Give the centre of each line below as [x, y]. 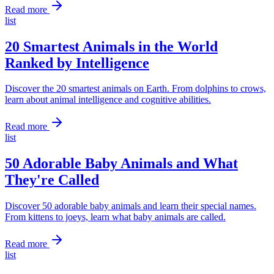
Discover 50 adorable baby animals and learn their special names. [131, 206]
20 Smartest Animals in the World [111, 46]
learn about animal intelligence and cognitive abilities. [108, 100]
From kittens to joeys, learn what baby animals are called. [115, 217]
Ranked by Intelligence [77, 63]
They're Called [52, 180]
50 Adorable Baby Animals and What [121, 164]
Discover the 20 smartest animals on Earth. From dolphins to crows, [135, 89]
